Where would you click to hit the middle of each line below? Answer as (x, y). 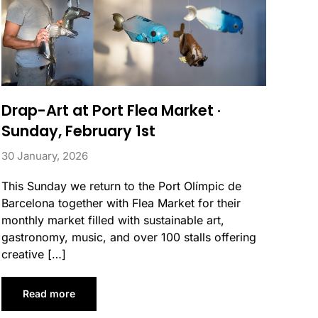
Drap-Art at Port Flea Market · (111, 111)
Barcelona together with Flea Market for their (121, 203)
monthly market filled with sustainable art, (113, 220)
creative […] (34, 254)
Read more (49, 294)
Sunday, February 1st (78, 131)
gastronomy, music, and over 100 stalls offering (129, 237)
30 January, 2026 (45, 156)
